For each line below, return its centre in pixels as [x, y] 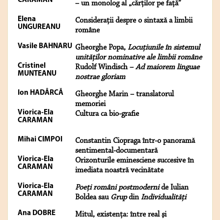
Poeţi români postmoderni [117, 188]
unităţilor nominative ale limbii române [138, 58]
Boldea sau [93, 198]
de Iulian [174, 188]
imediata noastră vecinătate [119, 171]
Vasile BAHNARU [45, 47]
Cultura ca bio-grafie [107, 114]
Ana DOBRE [37, 214]
